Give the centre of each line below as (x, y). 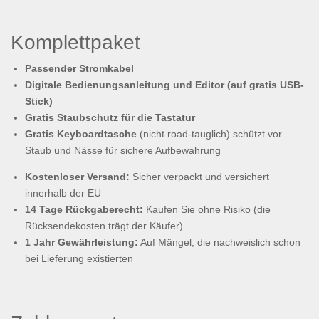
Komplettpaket (75, 43)
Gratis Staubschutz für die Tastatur (110, 118)
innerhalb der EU (63, 193)
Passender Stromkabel (79, 69)
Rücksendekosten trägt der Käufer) (104, 226)
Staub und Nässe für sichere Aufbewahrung (123, 151)
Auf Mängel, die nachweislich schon (219, 242)
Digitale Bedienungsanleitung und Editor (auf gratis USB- (164, 85)
